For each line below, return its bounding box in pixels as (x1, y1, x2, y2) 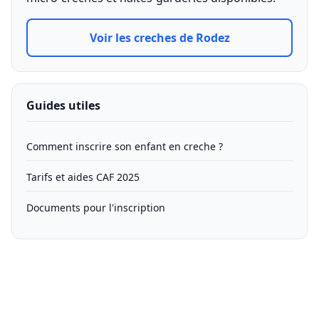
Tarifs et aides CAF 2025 (26, 170, 140, 184)
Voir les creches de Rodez (89, 30, 230, 46)
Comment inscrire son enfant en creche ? (26, 140, 223, 153)
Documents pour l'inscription (26, 201, 165, 214)
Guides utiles (26, 98, 100, 113)
